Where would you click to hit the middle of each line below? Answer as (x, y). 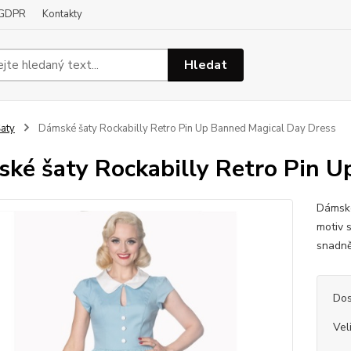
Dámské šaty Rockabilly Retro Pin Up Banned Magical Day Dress (186, 128)
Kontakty (62, 14)
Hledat (206, 65)
